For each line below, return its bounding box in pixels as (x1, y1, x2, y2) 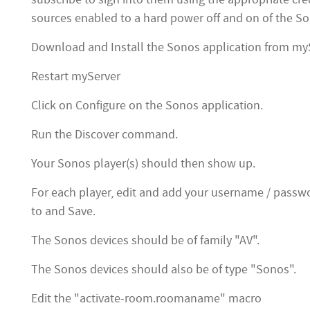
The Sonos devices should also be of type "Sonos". (31, 262, 296, 277)
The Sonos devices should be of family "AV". (31, 232, 259, 248)
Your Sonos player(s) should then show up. (31, 156, 255, 172)
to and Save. (31, 203, 95, 219)
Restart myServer (31, 69, 120, 84)
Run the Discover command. (31, 127, 178, 143)
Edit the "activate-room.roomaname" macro (31, 291, 262, 307)
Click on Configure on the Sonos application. (31, 98, 263, 113)
